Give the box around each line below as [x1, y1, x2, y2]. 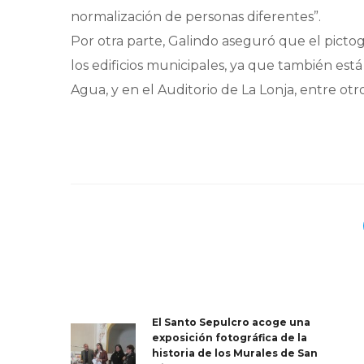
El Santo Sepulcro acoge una [152, 316, 310, 329]
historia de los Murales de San [152, 347, 318, 360]
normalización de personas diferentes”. [71, 9, 321, 25]
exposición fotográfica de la [152, 331, 307, 344]
